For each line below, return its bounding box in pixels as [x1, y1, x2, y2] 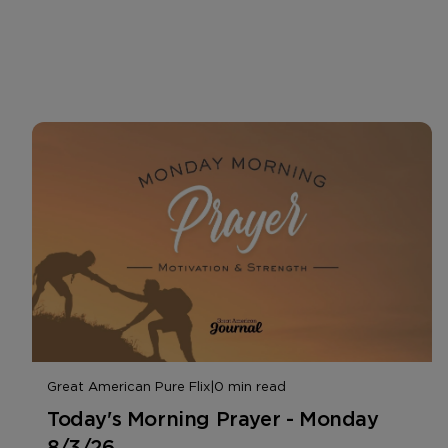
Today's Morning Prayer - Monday [47, 406, 379, 431]
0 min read [214, 378, 286, 394]
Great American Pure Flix [47, 378, 210, 394]
